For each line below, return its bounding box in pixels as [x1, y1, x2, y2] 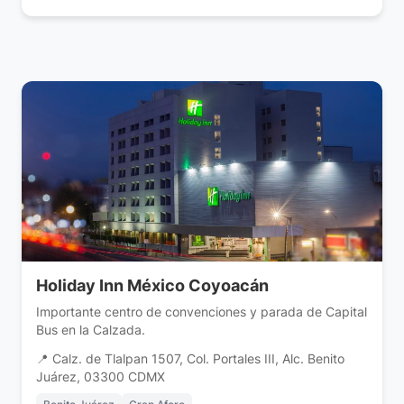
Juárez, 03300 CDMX [36, 370, 165, 385]
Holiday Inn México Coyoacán [36, 276, 269, 296]
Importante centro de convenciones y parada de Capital [36, 304, 367, 320]
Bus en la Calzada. [36, 322, 145, 338]
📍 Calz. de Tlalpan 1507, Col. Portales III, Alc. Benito [36, 352, 344, 367]
